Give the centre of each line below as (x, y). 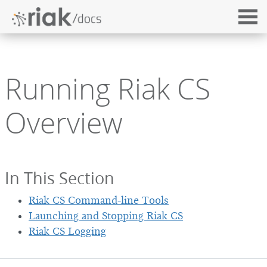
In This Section (60, 178)
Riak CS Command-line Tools (99, 200)
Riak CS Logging (67, 231)
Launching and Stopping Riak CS (106, 216)
